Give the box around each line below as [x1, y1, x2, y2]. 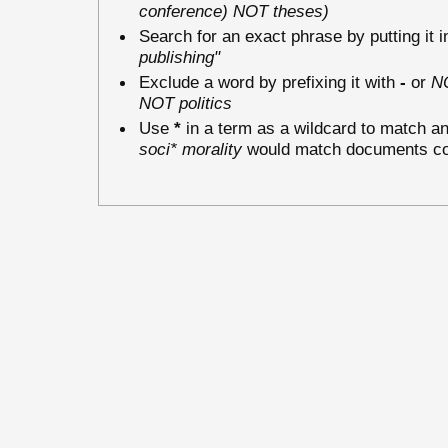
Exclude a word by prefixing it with [139, 71, 400, 92]
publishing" [139, 46, 220, 67]
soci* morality [139, 138, 242, 159]
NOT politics [139, 92, 232, 113]
